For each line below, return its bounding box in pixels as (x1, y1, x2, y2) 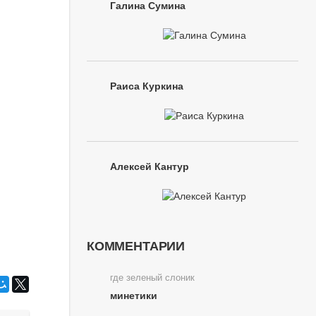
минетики (110, 289, 157, 301)
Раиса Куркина (110, 80, 183, 92)
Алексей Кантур (110, 161, 189, 172)
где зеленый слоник (110, 273, 195, 283)
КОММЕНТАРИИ (87, 239, 186, 253)
